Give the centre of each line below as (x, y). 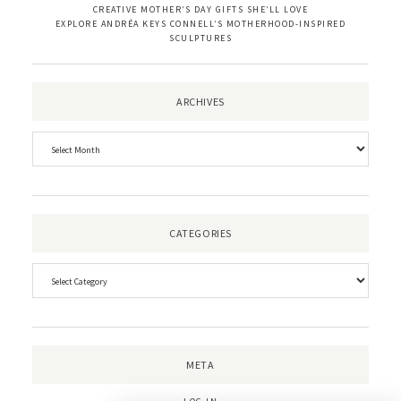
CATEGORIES (200, 233)
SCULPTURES (200, 38)
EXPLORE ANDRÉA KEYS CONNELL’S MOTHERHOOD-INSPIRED (200, 23)
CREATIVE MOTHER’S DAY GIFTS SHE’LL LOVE (200, 9)
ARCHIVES (200, 101)
